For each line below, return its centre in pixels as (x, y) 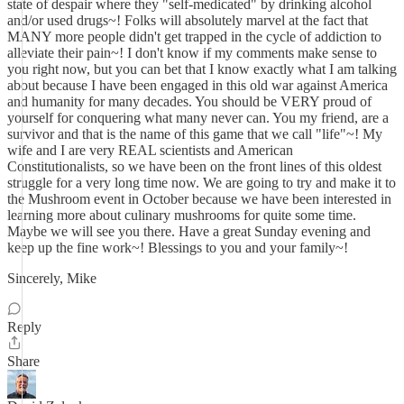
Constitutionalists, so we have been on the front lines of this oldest (194, 166)
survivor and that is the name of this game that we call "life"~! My (195, 134)
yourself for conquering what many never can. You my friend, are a (198, 118)
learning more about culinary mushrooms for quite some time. (182, 215)
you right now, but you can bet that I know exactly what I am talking (202, 69)
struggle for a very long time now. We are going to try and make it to (202, 183)
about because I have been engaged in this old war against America (197, 85)
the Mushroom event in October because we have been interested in (199, 199)
